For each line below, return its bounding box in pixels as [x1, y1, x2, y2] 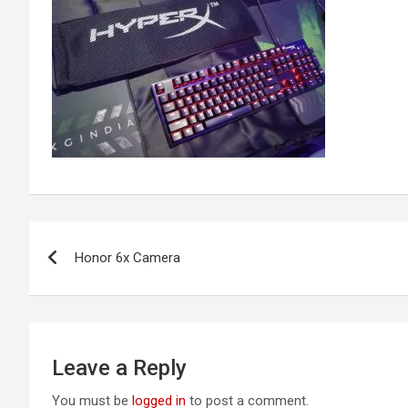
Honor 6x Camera [75, 250, 180, 266]
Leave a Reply [52, 355, 187, 381]
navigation [28, 259, 164, 293]
